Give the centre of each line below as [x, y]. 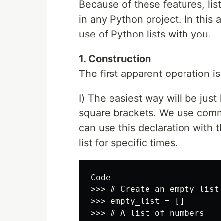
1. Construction [115, 59]
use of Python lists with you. [145, 34]
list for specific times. [129, 143]
